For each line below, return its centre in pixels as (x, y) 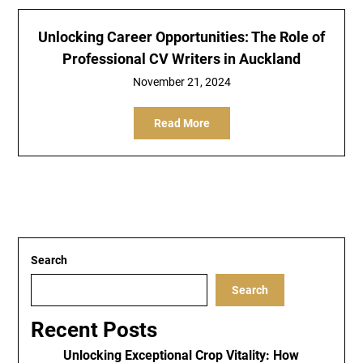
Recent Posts (94, 330)
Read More (181, 123)
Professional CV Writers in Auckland (181, 59)
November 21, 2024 (181, 82)
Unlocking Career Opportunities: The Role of (181, 37)
